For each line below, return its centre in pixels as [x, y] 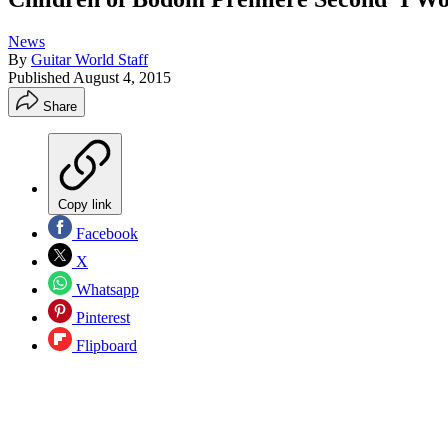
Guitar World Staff [89, 59]
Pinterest [101, 317]
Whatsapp [105, 289]
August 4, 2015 [122, 77]
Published [40, 77]
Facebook [105, 233]
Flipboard [104, 345]
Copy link [85, 204]
